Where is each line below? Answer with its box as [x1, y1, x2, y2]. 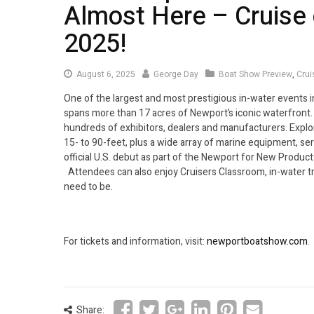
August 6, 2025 [76, 67, 135, 81]
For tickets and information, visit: [64, 233, 207, 249]
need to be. [64, 179, 113, 194]
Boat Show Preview [219, 67, 292, 81]
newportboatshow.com [207, 233, 308, 249]
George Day [153, 67, 198, 81]
